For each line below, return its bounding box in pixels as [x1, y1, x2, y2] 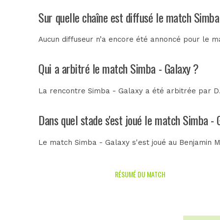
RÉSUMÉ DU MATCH [115, 168, 166, 179]
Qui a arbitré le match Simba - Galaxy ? [38, 59, 199, 78]
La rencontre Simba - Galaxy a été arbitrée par [38, 86, 214, 95]
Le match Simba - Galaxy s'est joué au [38, 137, 180, 147]
